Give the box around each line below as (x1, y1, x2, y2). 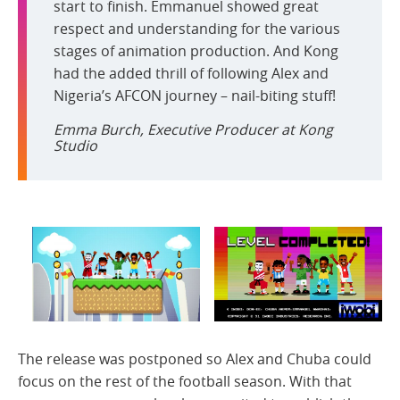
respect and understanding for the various (54, 19, 340, 39)
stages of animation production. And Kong (54, 41, 338, 62)
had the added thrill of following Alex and (54, 63, 329, 84)
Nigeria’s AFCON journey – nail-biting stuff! (54, 86, 336, 106)
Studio (54, 136, 97, 156)
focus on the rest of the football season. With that (18, 371, 352, 392)
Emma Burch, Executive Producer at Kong (54, 120, 333, 140)
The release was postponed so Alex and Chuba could (18, 349, 371, 370)
